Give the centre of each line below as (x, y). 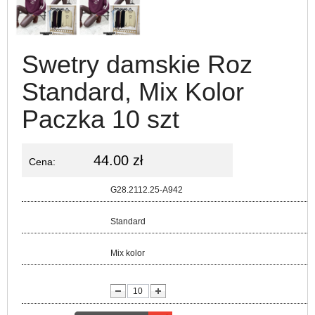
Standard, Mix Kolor (133, 92)
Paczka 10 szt (101, 119)
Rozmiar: (66, 220)
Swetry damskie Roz (137, 64)
